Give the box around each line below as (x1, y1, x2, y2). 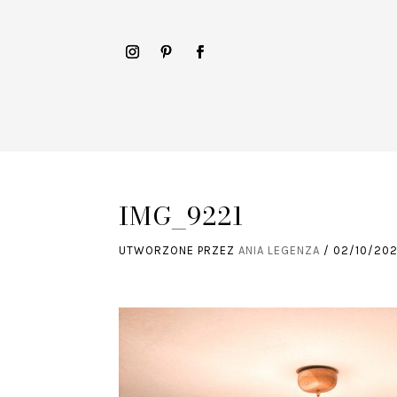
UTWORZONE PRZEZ (119, 244, 239, 258)
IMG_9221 (119, 197, 245, 236)
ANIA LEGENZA (238, 244, 321, 258)
